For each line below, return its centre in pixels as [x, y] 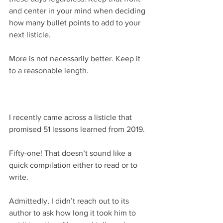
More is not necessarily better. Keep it [76, 58]
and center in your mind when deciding [78, 10]
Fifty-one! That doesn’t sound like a [71, 153]
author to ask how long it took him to [73, 213]
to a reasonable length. [49, 70]
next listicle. [30, 34]
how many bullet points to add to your [76, 22]
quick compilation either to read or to [74, 165]
